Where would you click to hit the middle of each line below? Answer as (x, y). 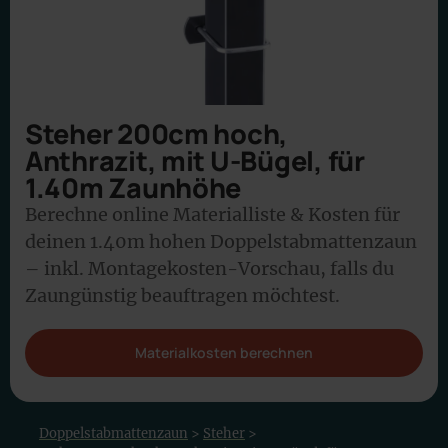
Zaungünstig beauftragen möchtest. (182, 295)
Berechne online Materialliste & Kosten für (212, 214)
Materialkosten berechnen (224, 352)
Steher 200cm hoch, (157, 133)
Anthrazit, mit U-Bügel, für (195, 160)
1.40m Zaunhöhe (133, 187)
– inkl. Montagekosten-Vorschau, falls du (209, 268)
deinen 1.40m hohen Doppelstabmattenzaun (221, 241)
